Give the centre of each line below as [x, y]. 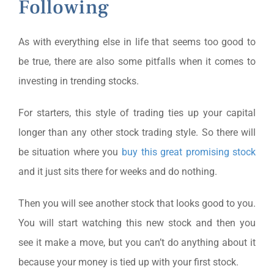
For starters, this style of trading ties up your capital [137, 113]
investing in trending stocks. [78, 81]
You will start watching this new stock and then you [137, 223]
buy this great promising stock [189, 152]
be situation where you [70, 152]
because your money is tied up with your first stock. [128, 262]
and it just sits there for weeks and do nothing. [117, 171]
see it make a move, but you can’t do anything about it [137, 242]
